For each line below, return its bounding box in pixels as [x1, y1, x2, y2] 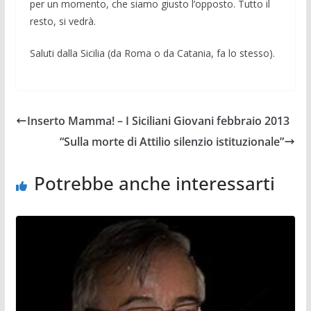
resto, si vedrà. [29, 14, 96, 28]
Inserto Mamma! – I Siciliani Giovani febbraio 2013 [26, 112, 289, 128]
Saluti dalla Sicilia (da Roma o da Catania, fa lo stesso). [29, 46, 275, 60]
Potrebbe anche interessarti [33, 170, 275, 196]
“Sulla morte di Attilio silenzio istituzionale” [60, 133, 285, 149]
